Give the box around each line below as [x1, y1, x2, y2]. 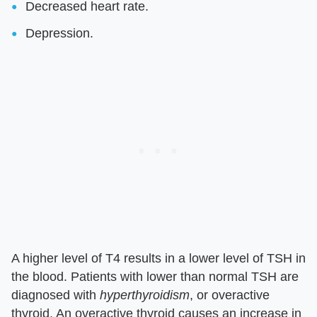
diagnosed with [11, 288, 100, 303]
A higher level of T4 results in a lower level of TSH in [11, 251, 306, 266]
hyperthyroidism [100, 288, 190, 303]
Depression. [25, 26, 93, 41]
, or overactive [190, 288, 270, 303]
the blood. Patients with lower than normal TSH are [11, 270, 299, 284]
